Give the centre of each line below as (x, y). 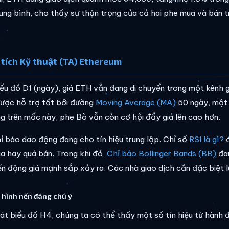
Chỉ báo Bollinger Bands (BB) (161, 154)
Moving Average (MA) (135, 102)
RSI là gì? (206, 139)
